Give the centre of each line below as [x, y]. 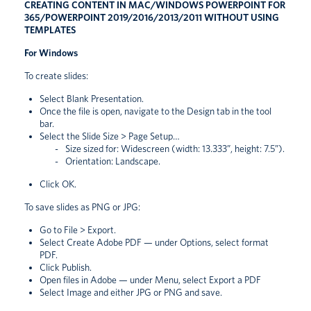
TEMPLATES [50, 30]
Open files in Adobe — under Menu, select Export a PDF [150, 279]
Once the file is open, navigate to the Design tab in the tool [155, 111]
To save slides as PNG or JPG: [82, 207]
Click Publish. [66, 267]
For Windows [51, 52]
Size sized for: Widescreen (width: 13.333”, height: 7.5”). [175, 148]
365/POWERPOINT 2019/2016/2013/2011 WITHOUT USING [152, 17]
